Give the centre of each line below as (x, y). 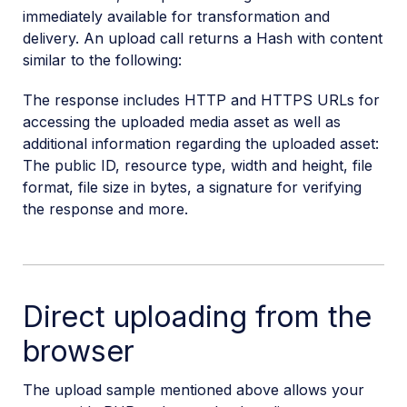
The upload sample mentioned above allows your (194, 389)
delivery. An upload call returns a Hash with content (203, 38)
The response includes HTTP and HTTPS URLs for (201, 99)
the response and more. (105, 208)
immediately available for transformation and (176, 16)
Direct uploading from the (197, 317)
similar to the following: (102, 60)
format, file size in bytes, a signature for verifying (192, 187)
